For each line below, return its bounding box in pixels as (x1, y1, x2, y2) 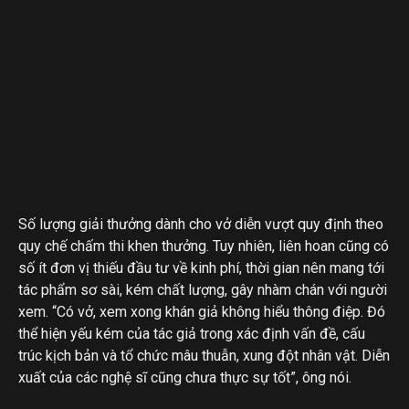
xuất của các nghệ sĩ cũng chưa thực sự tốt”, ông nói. (18, 369, 351, 387)
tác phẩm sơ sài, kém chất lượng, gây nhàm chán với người (18, 281, 387, 299)
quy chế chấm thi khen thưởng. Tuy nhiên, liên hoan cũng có (18, 237, 389, 256)
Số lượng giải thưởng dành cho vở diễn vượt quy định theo (18, 215, 383, 234)
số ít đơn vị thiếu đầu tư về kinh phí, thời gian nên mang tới (18, 259, 384, 278)
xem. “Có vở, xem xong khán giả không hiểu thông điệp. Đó (18, 303, 385, 321)
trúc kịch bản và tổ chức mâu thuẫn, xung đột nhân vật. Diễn (18, 347, 390, 365)
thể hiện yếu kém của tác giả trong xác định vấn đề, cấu (18, 325, 365, 343)
